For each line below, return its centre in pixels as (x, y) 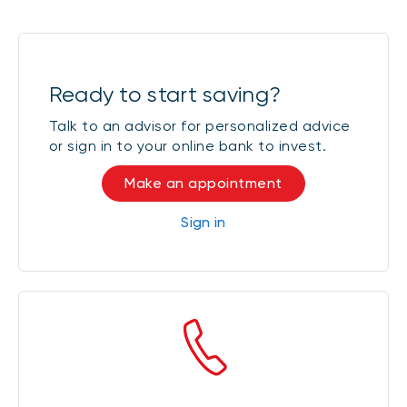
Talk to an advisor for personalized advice (199, 125)
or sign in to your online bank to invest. (188, 145)
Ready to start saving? (165, 94)
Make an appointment (203, 183)
